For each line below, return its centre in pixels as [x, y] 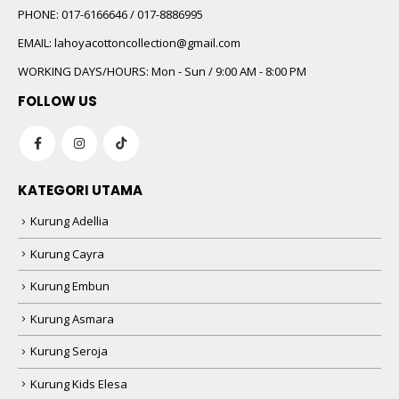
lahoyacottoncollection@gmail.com [147, 42]
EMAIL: [35, 42]
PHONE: [38, 14]
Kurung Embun [70, 286]
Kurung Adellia [69, 221]
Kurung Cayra [67, 253]
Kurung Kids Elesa [79, 383]
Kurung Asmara [72, 318]
